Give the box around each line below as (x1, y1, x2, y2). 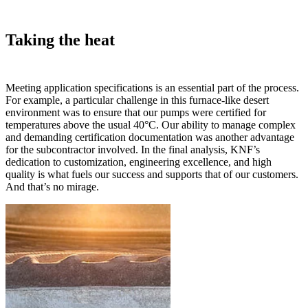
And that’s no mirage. (5, 181, 99, 193)
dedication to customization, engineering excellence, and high (5, 156, 272, 168)
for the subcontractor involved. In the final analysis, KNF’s (5, 144, 260, 156)
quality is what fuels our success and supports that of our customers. (5, 168, 298, 181)
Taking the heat (5, 31, 115, 49)
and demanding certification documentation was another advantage (5, 131, 294, 144)
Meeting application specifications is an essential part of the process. (5, 82, 299, 94)
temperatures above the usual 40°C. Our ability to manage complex (5, 119, 296, 131)
